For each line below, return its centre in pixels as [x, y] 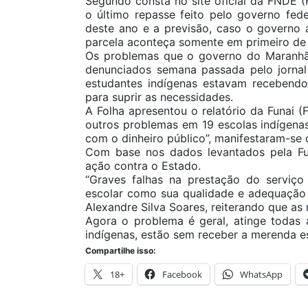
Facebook [182, 275]
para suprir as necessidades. [159, 97]
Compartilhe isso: [121, 251]
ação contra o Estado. [143, 166]
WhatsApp [261, 275]
